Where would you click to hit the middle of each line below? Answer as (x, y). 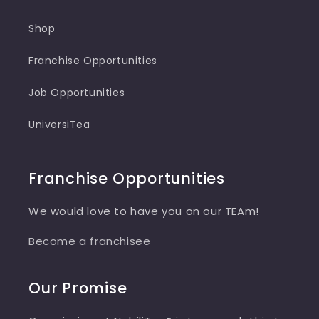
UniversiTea (59, 125)
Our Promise (78, 288)
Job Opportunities (77, 93)
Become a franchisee (90, 241)
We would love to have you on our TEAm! (144, 211)
